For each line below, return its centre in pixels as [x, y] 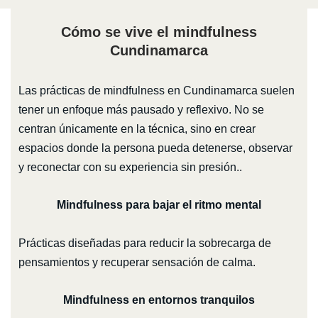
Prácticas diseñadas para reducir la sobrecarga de [144, 243]
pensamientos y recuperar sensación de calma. [137, 263]
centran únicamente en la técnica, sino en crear [137, 129]
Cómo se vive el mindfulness [159, 32]
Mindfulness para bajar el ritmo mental [159, 205]
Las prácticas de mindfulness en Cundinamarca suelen [156, 91]
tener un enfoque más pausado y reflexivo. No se [141, 110]
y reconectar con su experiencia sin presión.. [130, 168]
